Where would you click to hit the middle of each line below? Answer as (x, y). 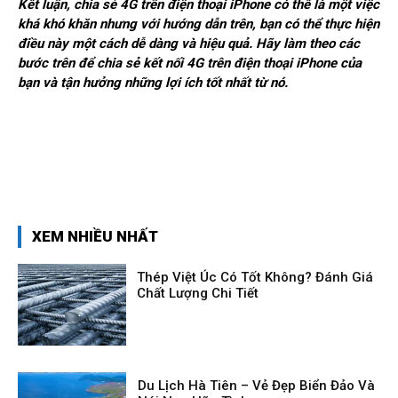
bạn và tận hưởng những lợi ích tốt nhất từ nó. (153, 82)
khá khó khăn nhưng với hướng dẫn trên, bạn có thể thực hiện (199, 24)
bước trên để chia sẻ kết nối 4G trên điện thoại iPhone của (190, 63)
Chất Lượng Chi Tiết (198, 293)
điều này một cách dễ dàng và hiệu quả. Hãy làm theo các (189, 43)
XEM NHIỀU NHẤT (95, 236)
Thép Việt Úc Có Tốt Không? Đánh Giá (255, 277)
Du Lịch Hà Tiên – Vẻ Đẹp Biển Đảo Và (257, 385)
